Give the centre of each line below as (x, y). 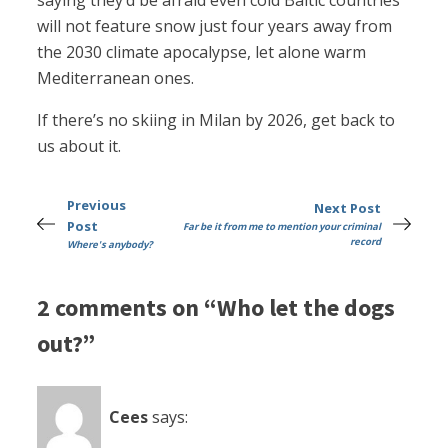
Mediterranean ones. (116, 78)
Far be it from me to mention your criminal (281, 227)
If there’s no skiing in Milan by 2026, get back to (216, 120)
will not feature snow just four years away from (215, 26)
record (365, 242)
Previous (97, 205)
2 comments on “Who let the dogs (216, 307)
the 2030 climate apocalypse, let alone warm (202, 52)
